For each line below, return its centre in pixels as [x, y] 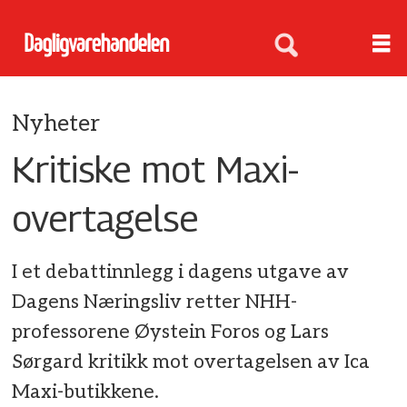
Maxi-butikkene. [86, 392]
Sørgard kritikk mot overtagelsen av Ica [191, 362]
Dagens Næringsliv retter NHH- [155, 303]
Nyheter [56, 124]
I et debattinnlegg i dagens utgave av [181, 273]
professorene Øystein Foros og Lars [171, 333]
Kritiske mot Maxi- [156, 169]
